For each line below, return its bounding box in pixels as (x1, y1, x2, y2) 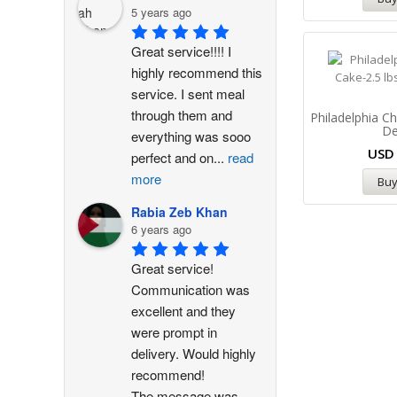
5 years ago (131, 4, 191, 20)
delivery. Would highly (131, 343, 256, 362)
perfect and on (131, 147, 214, 167)
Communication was (131, 279, 250, 299)
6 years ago (131, 221, 191, 237)
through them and (131, 105, 232, 124)
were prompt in (131, 322, 217, 341)
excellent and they (131, 300, 236, 320)
